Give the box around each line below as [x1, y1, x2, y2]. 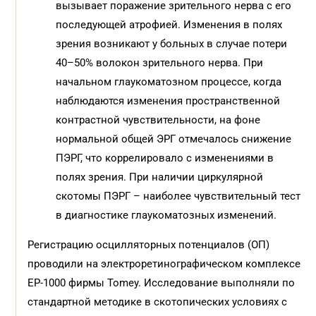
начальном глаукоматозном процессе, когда [56, 75, 282, 88]
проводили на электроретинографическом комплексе [28, 257, 301, 270]
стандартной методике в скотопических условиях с [28, 296, 288, 308]
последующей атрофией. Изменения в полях [56, 18, 283, 31]
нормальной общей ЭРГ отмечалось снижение [56, 133, 292, 145]
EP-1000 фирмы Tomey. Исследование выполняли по [28, 276, 296, 289]
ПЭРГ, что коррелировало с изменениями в [56, 152, 274, 164]
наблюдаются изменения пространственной [56, 95, 281, 107]
